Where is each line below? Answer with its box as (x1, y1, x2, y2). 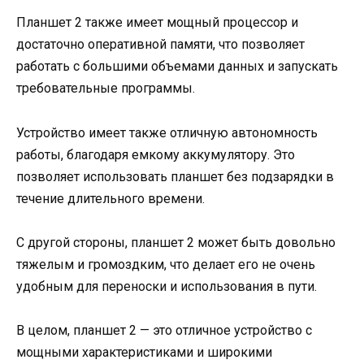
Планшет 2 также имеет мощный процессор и (16, 15, 298, 31)
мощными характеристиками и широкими (16, 344, 272, 360)
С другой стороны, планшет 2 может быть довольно (16, 234, 336, 250)
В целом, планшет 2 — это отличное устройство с (16, 322, 312, 338)
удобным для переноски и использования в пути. (16, 278, 317, 294)
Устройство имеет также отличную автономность (16, 124, 318, 141)
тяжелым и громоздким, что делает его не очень (16, 256, 315, 272)
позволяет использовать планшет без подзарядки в (16, 168, 334, 184)
